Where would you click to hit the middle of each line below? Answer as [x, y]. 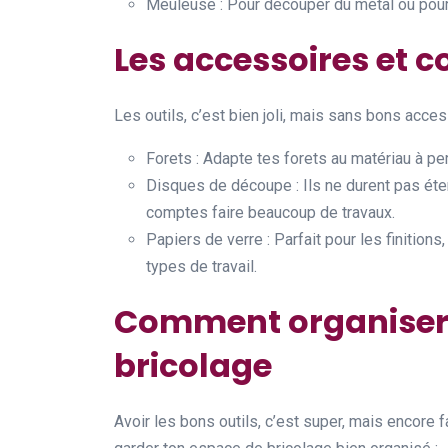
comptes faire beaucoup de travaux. [270, 212]
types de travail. [201, 266]
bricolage [193, 365]
